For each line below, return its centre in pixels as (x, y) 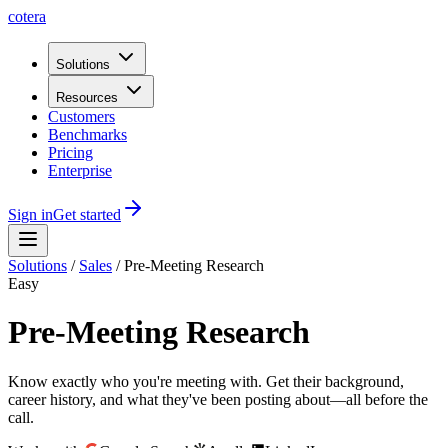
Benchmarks (87, 134)
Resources (87, 97)
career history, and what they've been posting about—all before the (218, 399)
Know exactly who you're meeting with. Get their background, (206, 381)
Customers (81, 116)
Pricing (70, 152)
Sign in (30, 214)
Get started (87, 214)
